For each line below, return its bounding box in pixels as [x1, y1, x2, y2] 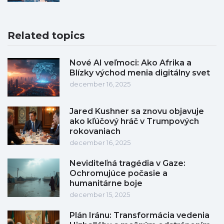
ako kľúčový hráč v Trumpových [69, 116, 199, 126]
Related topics [7, 29, 85, 42]
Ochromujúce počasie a [69, 168, 167, 178]
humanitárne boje [69, 178, 142, 188]
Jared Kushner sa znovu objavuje [69, 106, 204, 116]
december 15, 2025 [69, 190, 130, 199]
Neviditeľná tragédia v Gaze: [69, 158, 185, 168]
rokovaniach [69, 126, 120, 136]
